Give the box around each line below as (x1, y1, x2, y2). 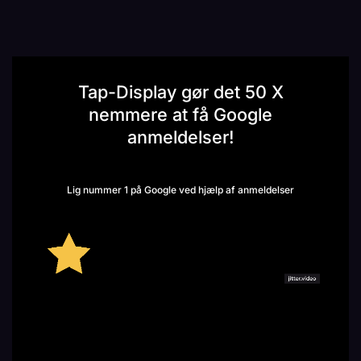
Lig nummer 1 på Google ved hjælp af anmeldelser (67, 184, 294, 197)
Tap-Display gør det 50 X (77, 81, 284, 103)
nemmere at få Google (89, 104, 272, 126)
